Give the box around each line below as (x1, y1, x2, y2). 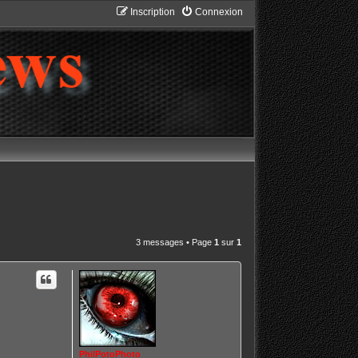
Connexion (194, 6, 243, 18)
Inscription (129, 6, 175, 18)
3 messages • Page (135, 237, 214, 248)
